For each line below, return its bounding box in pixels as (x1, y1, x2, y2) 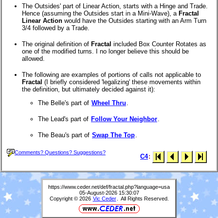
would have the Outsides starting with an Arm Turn (62, 17, 206, 24)
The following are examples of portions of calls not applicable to (22, 71, 201, 78)
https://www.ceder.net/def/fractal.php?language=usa (48, 184, 170, 190)
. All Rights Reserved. (116, 196, 169, 202)
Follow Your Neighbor (91, 115, 157, 123)
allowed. (22, 54, 45, 62)
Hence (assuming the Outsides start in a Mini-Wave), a (22, 9, 179, 17)
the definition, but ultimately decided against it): (22, 85, 155, 93)
